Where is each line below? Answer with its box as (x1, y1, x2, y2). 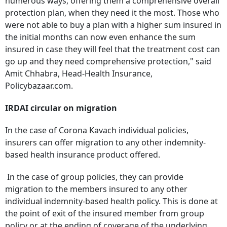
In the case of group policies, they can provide (7, 171, 183, 183)
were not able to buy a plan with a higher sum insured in (5, 19, 221, 31)
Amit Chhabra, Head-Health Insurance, (5, 68, 153, 80)
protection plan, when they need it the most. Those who (5, 7, 219, 19)
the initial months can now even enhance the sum (5, 31, 196, 43)
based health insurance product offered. (5, 149, 160, 161)
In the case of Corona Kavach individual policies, (5, 125, 188, 136)
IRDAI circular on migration (5, 102, 117, 114)
